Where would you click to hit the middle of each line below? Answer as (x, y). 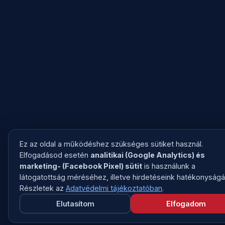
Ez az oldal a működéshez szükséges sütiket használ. (111, 144)
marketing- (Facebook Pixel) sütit (81, 166)
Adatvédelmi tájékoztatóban (114, 188)
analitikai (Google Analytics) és (148, 155)
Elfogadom (186, 204)
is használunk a (169, 166)
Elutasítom (75, 204)
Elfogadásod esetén (55, 155)
